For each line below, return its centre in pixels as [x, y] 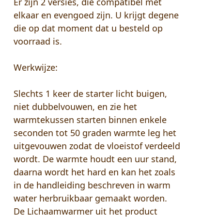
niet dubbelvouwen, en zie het [75, 107]
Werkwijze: [36, 68]
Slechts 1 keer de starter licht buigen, [90, 94]
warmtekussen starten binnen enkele [90, 120]
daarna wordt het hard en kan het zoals [94, 172]
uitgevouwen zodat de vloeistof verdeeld [97, 146]
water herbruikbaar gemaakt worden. [90, 198]
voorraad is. [38, 41]
